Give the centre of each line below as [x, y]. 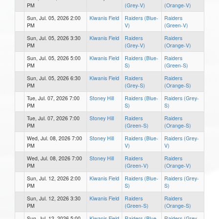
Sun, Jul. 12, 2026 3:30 [54, 198]
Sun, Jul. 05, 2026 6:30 [54, 78]
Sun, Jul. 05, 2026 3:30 [54, 38]
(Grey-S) [135, 85]
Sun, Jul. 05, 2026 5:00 [54, 58]
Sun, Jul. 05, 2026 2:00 [54, 18]
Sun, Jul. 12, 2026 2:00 [54, 178]
